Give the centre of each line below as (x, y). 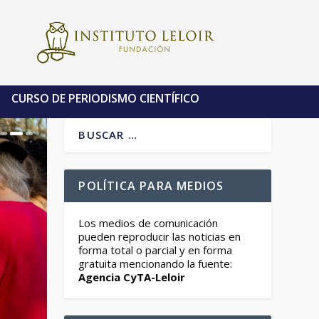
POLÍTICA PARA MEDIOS (151, 186)
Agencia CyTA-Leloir (132, 277)
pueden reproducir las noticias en (160, 236)
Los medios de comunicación (148, 223)
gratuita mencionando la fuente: (156, 263)
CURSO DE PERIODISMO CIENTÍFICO (105, 98)
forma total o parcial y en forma (156, 250)
